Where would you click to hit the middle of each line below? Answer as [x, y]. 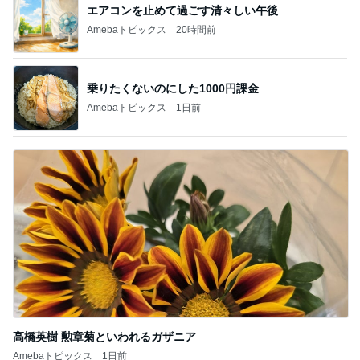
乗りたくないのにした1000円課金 [173, 88]
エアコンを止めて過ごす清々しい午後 [182, 10]
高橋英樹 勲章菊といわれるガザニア [104, 337]
